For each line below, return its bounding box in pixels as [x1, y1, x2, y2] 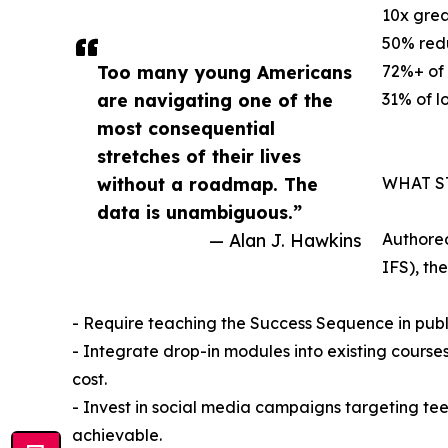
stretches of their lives [97, 145, 301, 168]
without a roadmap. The [97, 173, 318, 196]
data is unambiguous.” [97, 201, 302, 224]
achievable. [72, 425, 162, 446]
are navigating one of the [97, 89, 333, 112]
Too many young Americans [97, 61, 352, 84]
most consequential [97, 117, 275, 140]
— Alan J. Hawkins [209, 229, 362, 252]
